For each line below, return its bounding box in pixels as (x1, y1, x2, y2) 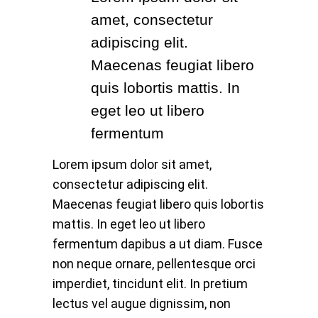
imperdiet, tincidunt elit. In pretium (53, 276, 248, 292)
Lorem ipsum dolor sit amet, (53, 157, 212, 172)
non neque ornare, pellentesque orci (53, 256, 256, 272)
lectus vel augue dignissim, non (53, 296, 231, 312)
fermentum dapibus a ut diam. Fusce (53, 236, 263, 252)
